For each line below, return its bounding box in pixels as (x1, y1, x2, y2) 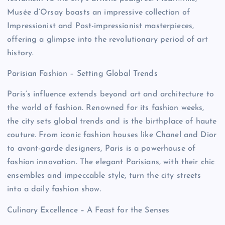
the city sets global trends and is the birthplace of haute (7, 118, 217, 126)
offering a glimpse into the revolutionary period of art (7, 36, 208, 44)
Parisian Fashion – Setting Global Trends (7, 70, 158, 78)
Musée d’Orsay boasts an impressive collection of (7, 9, 190, 17)
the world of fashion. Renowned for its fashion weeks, (7, 104, 204, 113)
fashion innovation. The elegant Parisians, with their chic (7, 158, 215, 167)
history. (7, 49, 34, 58)
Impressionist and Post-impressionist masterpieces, (7, 22, 194, 31)
